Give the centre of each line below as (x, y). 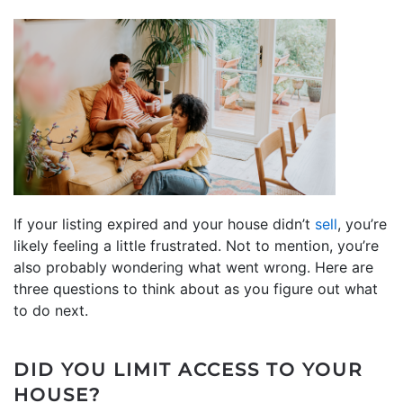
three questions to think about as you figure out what (196, 288)
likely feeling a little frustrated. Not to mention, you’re (196, 245)
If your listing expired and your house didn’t (164, 224)
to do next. (51, 310)
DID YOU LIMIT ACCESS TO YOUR (188, 369)
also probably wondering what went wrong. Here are (193, 267)
